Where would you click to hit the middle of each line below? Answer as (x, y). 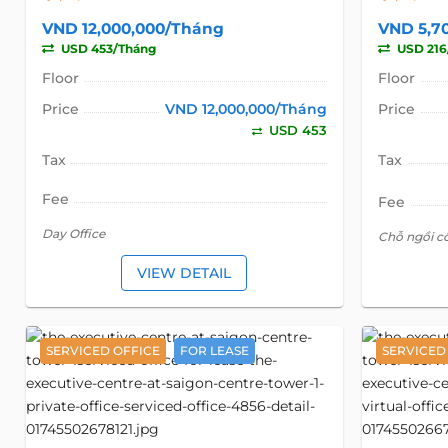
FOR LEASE (214, 351)
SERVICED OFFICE (102, 351)
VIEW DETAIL (184, 272)
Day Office (73, 234)
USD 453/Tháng (106, 49)
